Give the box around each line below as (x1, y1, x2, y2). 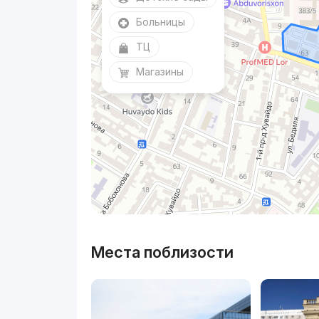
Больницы (136, 15, 186, 28)
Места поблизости (91, 242, 234, 261)
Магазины (136, 65, 184, 78)
